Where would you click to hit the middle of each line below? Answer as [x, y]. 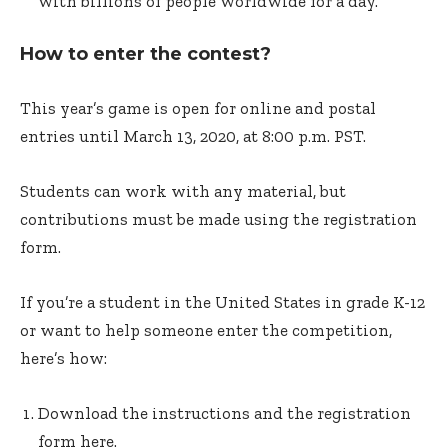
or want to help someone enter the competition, [206, 330]
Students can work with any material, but [183, 191]
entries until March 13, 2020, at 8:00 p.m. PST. [193, 136]
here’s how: [63, 358]
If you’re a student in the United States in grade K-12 [222, 302]
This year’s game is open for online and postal [198, 108]
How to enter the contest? [145, 54]
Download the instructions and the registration [224, 413]
